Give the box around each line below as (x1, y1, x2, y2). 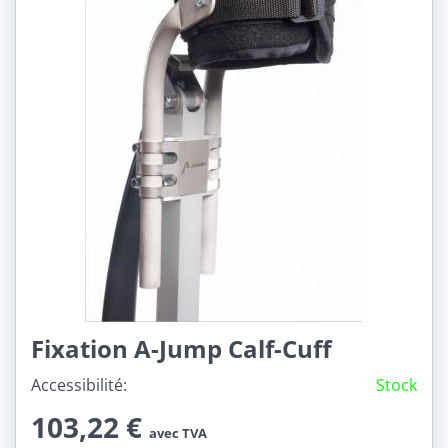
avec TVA (149, 425, 207, 442)
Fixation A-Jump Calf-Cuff (31, 332, 332, 365)
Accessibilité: (31, 374, 127, 396)
